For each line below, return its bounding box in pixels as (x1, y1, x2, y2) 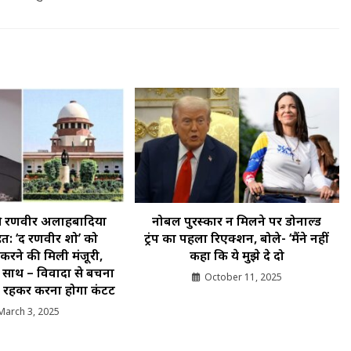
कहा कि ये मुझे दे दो (189, 247, 284, 265)
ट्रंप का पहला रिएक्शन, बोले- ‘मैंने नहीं (144, 230, 330, 248)
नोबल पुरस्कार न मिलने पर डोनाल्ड (152, 212, 322, 230)
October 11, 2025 (204, 270, 282, 284)
